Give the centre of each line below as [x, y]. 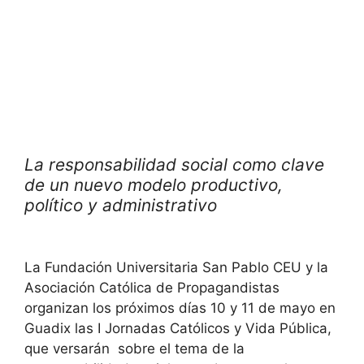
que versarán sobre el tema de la [134, 349]
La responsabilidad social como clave [174, 164]
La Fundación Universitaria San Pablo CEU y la [176, 267]
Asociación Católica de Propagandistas [152, 288]
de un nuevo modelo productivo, [154, 184]
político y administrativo [160, 205]
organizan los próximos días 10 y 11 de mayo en [180, 308]
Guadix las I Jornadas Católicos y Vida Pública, [178, 328]
